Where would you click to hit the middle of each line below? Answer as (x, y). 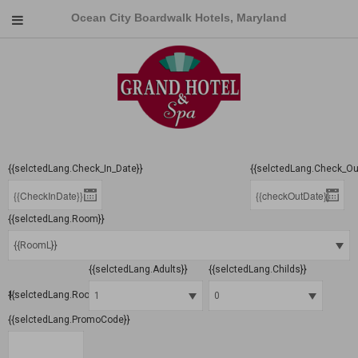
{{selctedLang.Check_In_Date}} (76, 169)
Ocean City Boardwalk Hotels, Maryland (179, 18)
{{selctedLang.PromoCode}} (69, 320)
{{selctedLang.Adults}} (139, 270)
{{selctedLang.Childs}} (257, 270)
